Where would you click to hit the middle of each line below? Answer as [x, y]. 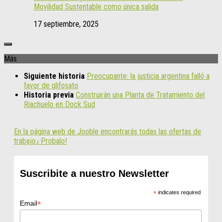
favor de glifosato [51, 85]
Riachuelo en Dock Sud [59, 104]
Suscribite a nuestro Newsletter [94, 173]
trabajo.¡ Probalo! [40, 141]
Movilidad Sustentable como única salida [96, 6]
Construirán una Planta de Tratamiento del [140, 95]
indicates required [178, 192]
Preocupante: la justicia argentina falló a [148, 76]
